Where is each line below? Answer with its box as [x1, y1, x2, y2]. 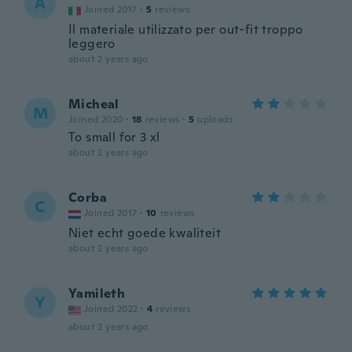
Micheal [68, 96, 119, 112]
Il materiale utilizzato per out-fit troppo [68, 21, 303, 38]
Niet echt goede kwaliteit [68, 225, 221, 241]
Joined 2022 [84, 302, 138, 315]
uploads [197, 113, 233, 126]
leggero [68, 35, 115, 52]
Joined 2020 [68, 113, 123, 126]
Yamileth [68, 285, 126, 302]
